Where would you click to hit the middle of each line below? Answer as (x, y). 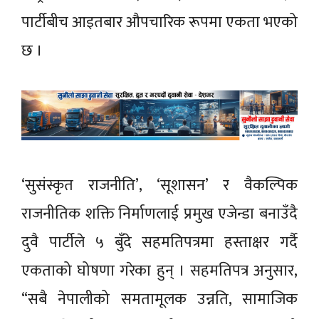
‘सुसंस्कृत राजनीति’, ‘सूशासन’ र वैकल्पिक (159, 186)
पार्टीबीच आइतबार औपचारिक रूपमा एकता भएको (159, 22)
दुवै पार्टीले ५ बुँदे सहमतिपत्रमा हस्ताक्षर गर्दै (159, 243)
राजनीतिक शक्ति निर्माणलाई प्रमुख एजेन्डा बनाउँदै (159, 214)
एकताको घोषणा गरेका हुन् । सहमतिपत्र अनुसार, (159, 271)
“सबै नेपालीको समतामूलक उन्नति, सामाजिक (159, 300)
